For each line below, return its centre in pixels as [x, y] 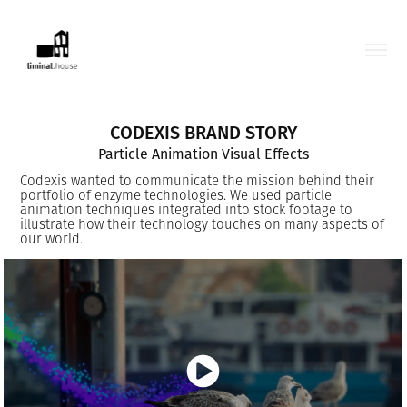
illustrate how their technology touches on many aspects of [203, 224]
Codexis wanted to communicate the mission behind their [198, 180]
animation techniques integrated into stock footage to [187, 209]
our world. [52, 238]
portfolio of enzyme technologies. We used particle [176, 195]
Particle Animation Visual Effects [203, 154]
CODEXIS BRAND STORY [203, 132]
